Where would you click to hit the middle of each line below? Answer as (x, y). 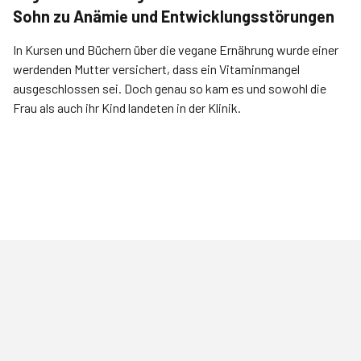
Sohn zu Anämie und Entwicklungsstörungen (174, 16)
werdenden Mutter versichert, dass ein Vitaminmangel (156, 69)
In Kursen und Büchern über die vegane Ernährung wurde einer (176, 50)
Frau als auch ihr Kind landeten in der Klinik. (127, 108)
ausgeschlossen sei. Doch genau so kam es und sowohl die (170, 88)
